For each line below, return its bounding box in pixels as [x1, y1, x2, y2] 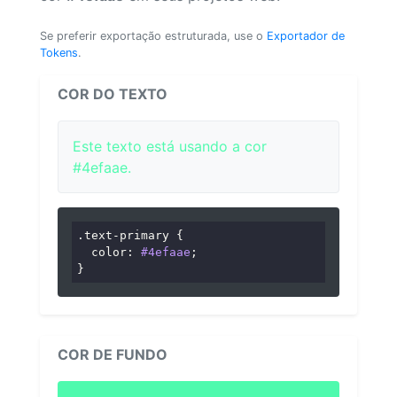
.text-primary [77, 228, 170, 242]
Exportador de [267, 28, 345, 43]
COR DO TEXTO [58, 84, 167, 103]
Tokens [40, 45, 78, 59]
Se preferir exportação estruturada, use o [40, 28, 267, 43]
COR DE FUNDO [58, 346, 167, 364]
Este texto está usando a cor [73, 136, 267, 155]
